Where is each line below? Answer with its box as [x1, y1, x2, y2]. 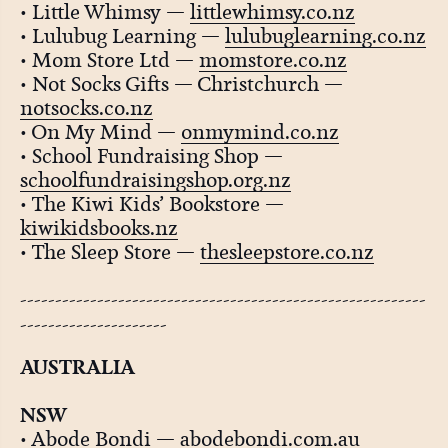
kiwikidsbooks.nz [19, 215, 178, 242]
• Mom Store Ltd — [19, 47, 199, 74]
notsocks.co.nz [19, 95, 153, 122]
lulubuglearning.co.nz [224, 23, 426, 50]
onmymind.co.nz [180, 119, 339, 146]
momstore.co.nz [198, 47, 347, 74]
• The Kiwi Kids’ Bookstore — [19, 191, 284, 218]
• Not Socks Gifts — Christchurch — [19, 71, 343, 98]
